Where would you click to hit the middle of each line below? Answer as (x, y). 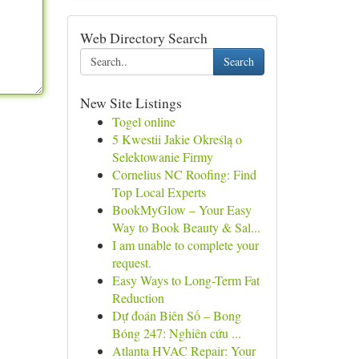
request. (131, 262)
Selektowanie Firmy (162, 157)
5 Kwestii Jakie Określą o (177, 139)
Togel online (143, 121)
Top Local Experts (159, 192)
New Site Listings (131, 103)
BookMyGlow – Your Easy (182, 210)
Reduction (138, 298)
